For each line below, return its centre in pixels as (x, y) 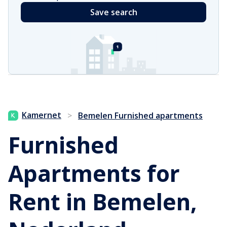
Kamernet (42, 115)
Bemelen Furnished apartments (140, 116)
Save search (113, 12)
